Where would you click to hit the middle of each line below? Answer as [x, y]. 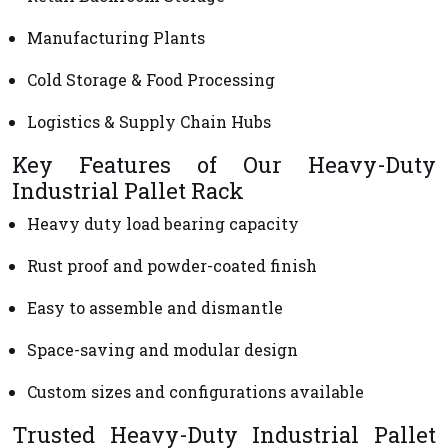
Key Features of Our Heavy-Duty [224, 164]
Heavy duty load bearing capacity [163, 223]
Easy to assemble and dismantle [155, 307]
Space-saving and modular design [162, 349]
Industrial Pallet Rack [128, 190]
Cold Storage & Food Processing [151, 79]
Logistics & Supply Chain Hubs [149, 121]
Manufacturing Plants [116, 37]
